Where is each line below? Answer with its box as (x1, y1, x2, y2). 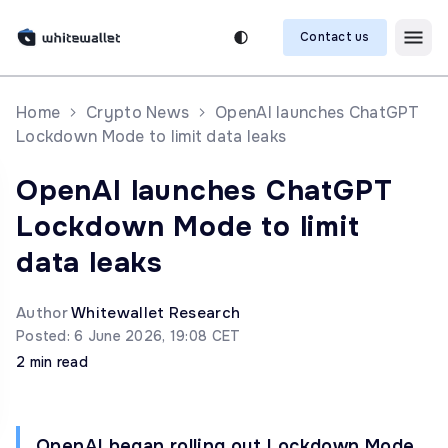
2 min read (16, 353, 88, 371)
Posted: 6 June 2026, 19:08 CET (16, 327, 241, 345)
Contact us (300, 28, 370, 45)
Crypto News (86, 102, 190, 123)
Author (16, 303, 72, 323)
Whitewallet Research (71, 303, 241, 323)
